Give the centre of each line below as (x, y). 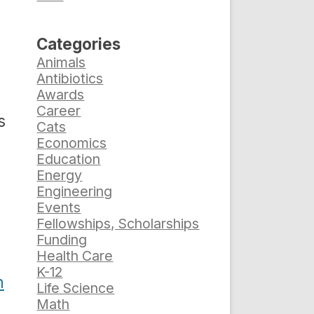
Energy (60, 176)
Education (69, 159)
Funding (62, 240)
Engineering (75, 192)
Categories (79, 44)
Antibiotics (70, 79)
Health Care (75, 256)
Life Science (76, 288)
